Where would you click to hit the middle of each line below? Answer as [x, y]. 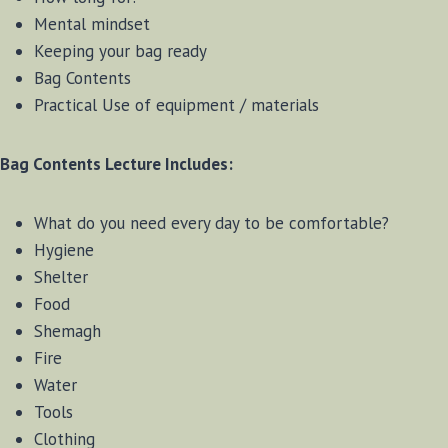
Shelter [61, 277]
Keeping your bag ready [120, 51]
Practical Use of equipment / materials [176, 105]
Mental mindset [92, 24]
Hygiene [64, 250]
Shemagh [67, 331]
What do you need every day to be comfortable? [211, 223]
